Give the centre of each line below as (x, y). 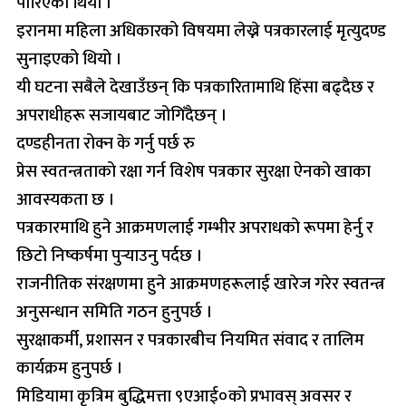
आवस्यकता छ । (65, 199)
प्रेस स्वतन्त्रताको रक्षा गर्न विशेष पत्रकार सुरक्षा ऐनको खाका (193, 171)
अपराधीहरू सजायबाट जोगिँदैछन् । (121, 115)
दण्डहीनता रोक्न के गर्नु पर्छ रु (106, 143)
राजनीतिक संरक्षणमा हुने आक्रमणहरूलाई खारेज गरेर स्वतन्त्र (201, 284)
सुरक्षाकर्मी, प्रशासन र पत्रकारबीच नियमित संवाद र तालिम (190, 340)
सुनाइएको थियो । (69, 59)
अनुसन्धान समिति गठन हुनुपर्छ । (114, 312)
